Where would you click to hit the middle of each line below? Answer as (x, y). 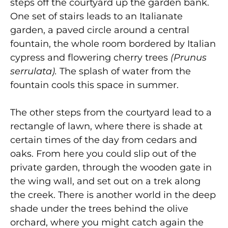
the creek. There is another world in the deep (113, 195)
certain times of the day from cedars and (104, 140)
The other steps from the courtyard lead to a (111, 113)
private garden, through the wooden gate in (111, 168)
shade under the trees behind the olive (99, 209)
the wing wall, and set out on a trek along (105, 181)
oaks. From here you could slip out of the (103, 154)
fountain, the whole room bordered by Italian (113, 44)
